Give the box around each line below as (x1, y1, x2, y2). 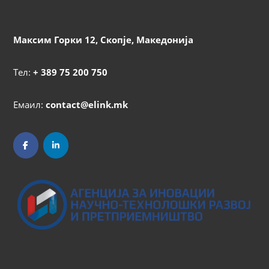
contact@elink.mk (45, 98, 128, 110)
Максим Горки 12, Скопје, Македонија (13, 33, 193, 46)
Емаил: (13, 98, 46, 110)
